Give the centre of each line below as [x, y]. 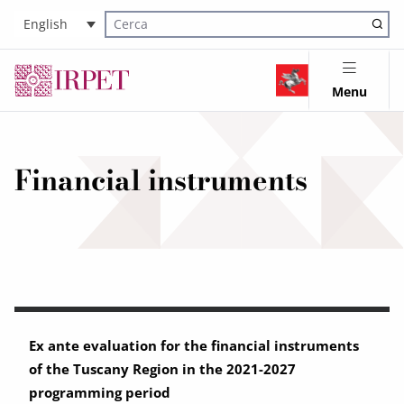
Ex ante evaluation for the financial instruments [194, 345]
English [46, 24]
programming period [100, 392]
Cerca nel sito [140, 34]
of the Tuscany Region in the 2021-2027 [162, 369]
